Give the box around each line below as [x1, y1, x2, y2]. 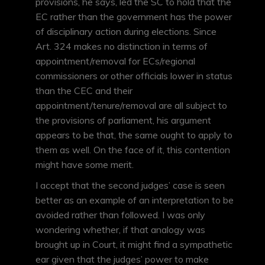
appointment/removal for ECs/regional [35, 55, 195, 67]
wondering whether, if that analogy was [35, 224, 205, 236]
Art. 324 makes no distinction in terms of [35, 40, 208, 53]
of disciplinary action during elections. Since [35, 25, 216, 38]
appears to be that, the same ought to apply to [35, 129, 232, 141]
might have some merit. [35, 159, 134, 171]
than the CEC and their [35, 85, 132, 97]
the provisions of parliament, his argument [35, 114, 211, 127]
